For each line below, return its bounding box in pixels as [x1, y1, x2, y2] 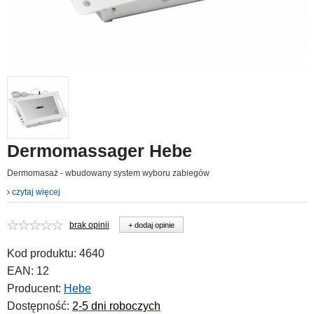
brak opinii [69, 220, 109, 230]
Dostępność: [7, 300, 69, 312]
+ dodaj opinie [128, 221, 175, 229]
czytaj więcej [10, 187, 60, 197]
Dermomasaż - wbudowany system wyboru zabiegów [7, 168, 210, 178]
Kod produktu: [7, 247, 76, 259]
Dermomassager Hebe [7, 141, 192, 161]
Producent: [7, 282, 61, 294]
